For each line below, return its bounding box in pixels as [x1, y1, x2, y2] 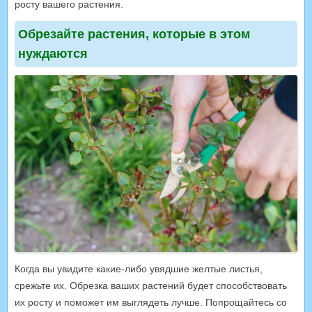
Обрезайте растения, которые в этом [18, 26, 250, 41]
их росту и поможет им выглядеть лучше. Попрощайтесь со [15, 297, 287, 309]
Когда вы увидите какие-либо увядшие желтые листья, [15, 263, 263, 275]
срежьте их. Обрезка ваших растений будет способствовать [15, 280, 287, 292]
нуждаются [18, 46, 88, 61]
